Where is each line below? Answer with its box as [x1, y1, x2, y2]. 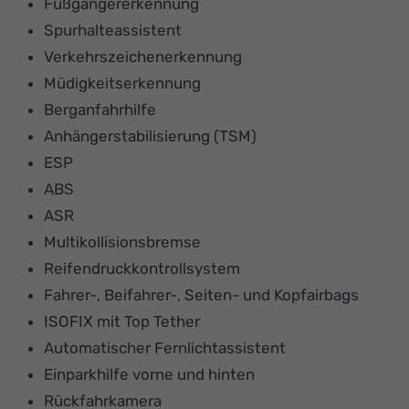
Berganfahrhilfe [44, 100, 156, 119]
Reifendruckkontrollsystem [44, 258, 240, 278]
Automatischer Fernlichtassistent [44, 338, 286, 357]
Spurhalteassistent [44, 20, 182, 39]
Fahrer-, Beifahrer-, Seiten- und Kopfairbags [44, 285, 359, 304]
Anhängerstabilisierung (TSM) [44, 126, 257, 145]
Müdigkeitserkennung [44, 73, 201, 92]
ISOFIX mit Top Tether [44, 311, 200, 330]
